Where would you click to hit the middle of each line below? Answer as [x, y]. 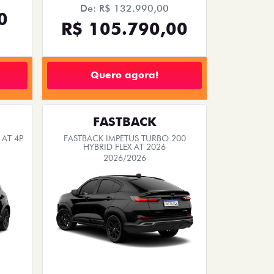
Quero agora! [124, 75]
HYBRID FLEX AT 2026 [124, 146]
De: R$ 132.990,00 [124, 8]
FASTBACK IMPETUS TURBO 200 [124, 138]
